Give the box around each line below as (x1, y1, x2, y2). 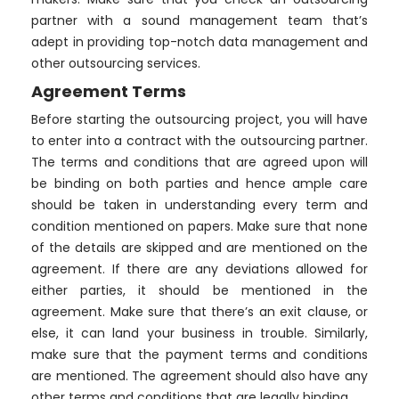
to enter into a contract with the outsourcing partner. (31, 132, 368, 151)
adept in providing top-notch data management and (31, 33, 368, 52)
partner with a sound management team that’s (31, 12, 368, 30)
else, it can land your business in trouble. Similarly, (31, 324, 368, 343)
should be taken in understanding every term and (31, 196, 368, 215)
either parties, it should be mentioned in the (31, 281, 368, 300)
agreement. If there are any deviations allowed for (31, 260, 368, 279)
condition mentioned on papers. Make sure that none (31, 217, 368, 236)
